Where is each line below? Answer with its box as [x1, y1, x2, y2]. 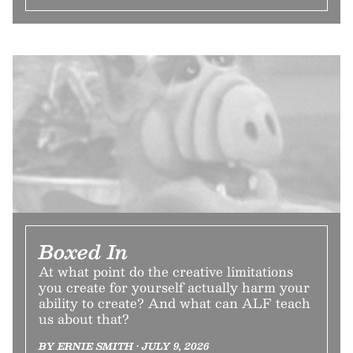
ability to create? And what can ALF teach [39, 292, 310, 314]
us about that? [39, 308, 129, 329]
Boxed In [39, 236, 128, 267]
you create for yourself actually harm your [39, 277, 310, 298]
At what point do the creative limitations [39, 261, 293, 282]
